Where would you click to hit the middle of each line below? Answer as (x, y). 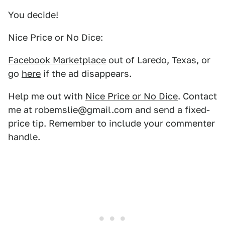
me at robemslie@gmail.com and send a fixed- (109, 109)
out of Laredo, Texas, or (158, 60)
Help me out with (47, 96)
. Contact (197, 96)
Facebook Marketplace (57, 60)
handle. (24, 137)
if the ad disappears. (86, 73)
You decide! (33, 15)
